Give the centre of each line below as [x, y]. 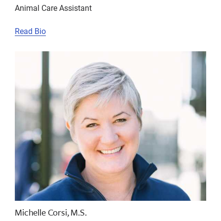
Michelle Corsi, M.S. [51, 212]
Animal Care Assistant [53, 7]
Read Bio [30, 31]
